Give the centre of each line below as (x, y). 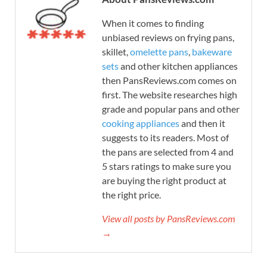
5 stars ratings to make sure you (167, 166)
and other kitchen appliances (178, 66)
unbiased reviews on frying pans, (168, 37)
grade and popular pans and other (171, 108)
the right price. (131, 194)
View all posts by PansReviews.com (169, 218)
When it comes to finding (153, 23)
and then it (202, 123)
